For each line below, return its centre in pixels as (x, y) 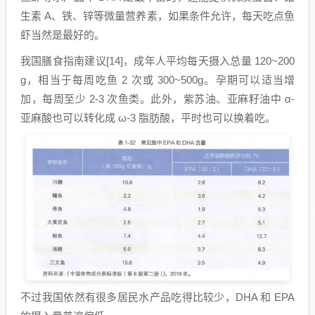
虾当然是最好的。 (63, 35)
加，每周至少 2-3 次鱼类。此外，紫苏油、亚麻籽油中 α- (157, 99)
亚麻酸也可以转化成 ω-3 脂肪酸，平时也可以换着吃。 (148, 118)
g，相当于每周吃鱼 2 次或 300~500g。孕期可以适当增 (157, 80)
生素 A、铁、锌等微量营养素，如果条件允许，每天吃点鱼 (157, 16)
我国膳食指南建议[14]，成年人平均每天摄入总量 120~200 (157, 61)
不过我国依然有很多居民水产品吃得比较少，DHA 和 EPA (157, 297)
